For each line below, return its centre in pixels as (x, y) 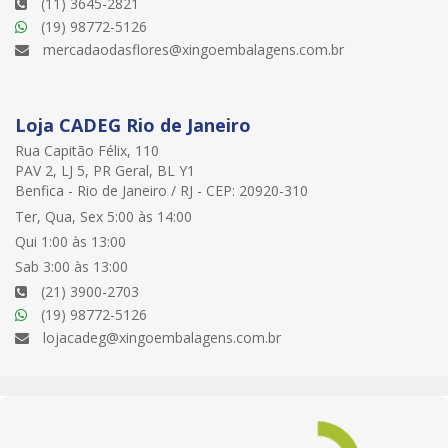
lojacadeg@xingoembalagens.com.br (162, 338)
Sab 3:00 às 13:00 (71, 267)
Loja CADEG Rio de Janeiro (133, 125)
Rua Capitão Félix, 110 (87, 151)
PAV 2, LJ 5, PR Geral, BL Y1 (105, 171)
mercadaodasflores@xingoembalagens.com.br (193, 50)
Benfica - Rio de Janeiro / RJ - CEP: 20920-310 (161, 191)
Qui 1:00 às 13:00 (70, 242)
